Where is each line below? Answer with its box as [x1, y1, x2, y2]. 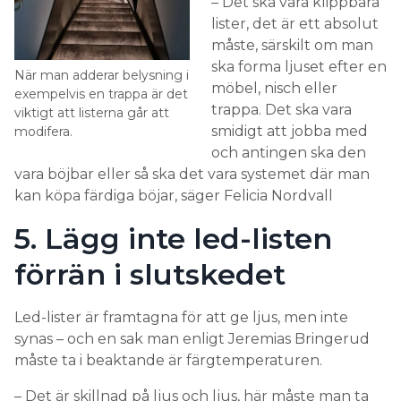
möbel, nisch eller [211, 80, 337, 98]
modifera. [14, 124, 73, 141]
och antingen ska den [211, 144, 366, 162]
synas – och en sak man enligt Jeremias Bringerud [14, 330, 370, 348]
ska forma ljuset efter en [211, 58, 387, 76]
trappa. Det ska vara [211, 101, 352, 119]
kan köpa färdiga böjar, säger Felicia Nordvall [14, 187, 333, 205]
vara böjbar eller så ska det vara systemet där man [14, 166, 370, 183]
